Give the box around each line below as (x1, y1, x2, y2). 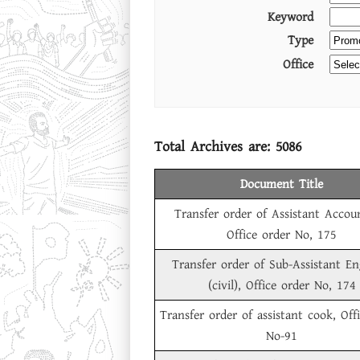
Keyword (268, 8, 313, 26)
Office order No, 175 (227, 226, 337, 243)
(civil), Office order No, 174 (207, 276, 356, 294)
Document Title (240, 175, 323, 193)
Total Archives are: (154, 137, 276, 157)
